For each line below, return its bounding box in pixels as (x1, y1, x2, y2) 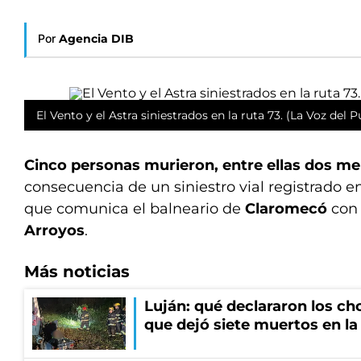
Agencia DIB (59, 31, 134, 46)
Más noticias (24, 262, 130, 281)
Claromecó (245, 200, 331, 218)
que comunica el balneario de (24, 200, 245, 218)
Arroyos (24, 222, 85, 239)
